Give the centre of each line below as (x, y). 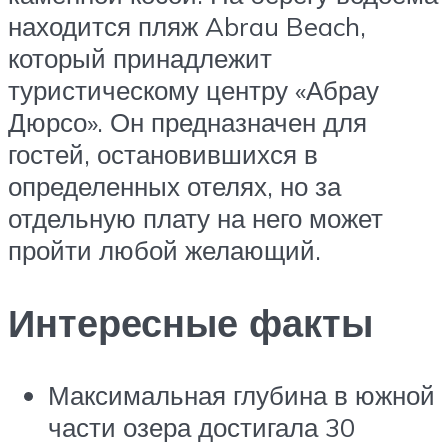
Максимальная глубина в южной (241, 395)
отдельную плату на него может (195, 218)
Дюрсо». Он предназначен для (187, 122)
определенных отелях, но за (174, 186)
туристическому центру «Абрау (193, 90)
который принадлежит (140, 58)
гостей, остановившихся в (163, 154)
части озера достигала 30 (201, 427)
